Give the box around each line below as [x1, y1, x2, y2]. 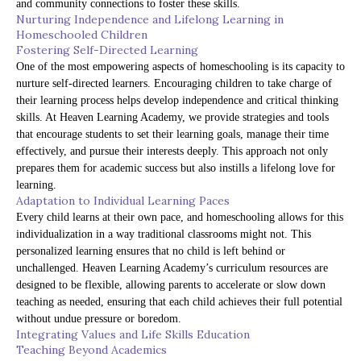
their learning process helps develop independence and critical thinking [16, 94, 338, 107]
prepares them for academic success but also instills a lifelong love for [16, 162, 335, 175]
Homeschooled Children [16, 27, 147, 43]
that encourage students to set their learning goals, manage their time [16, 128, 329, 141]
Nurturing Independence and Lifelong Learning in [16, 12, 284, 27]
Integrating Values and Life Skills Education [16, 327, 250, 342]
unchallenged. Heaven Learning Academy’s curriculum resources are [16, 262, 328, 275]
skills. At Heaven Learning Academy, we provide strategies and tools [16, 111, 329, 124]
